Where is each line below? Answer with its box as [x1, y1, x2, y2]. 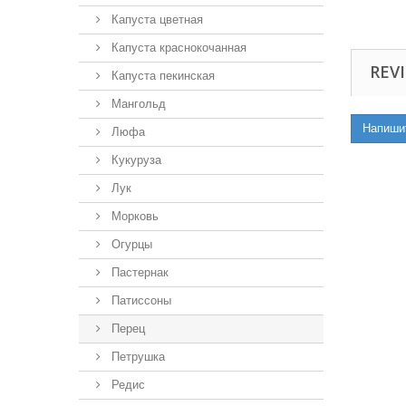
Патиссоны [108, 294, 171, 307]
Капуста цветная [108, 13, 203, 26]
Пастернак [108, 266, 169, 279]
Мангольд [108, 97, 166, 111]
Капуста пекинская [108, 69, 215, 82]
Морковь [108, 209, 159, 223]
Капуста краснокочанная [108, 41, 246, 54]
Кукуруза [108, 153, 161, 167]
